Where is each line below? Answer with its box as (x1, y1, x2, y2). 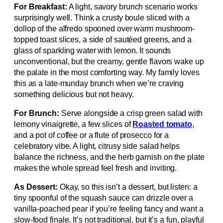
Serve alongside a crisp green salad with (59, 109, 203, 118)
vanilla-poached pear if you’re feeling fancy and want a (14, 205, 204, 214)
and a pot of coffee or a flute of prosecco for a (14, 131, 169, 140)
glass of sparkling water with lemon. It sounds (14, 46, 171, 55)
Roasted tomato (132, 120, 193, 129)
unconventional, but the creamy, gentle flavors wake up (14, 57, 204, 66)
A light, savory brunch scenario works (67, 2, 198, 11)
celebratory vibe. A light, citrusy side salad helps (14, 142, 180, 151)
